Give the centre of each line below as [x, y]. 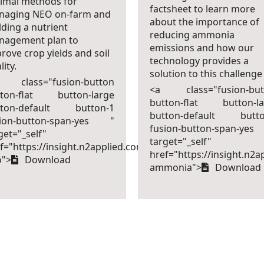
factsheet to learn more [202, 9]
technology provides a [199, 61]
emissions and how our [202, 48]
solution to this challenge [206, 74]
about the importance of [204, 22]
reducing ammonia [192, 35]
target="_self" [180, 141]
